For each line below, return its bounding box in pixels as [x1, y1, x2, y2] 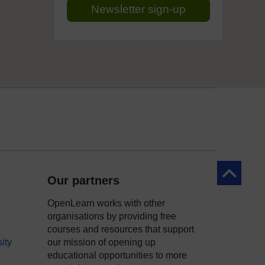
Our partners [47, 174, 119, 187]
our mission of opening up [47, 237, 156, 247]
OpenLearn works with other [47, 198, 165, 208]
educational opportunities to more [47, 250, 187, 260]
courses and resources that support [47, 224, 194, 234]
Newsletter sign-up [91, 3, 186, 15]
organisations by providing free [47, 211, 176, 221]
